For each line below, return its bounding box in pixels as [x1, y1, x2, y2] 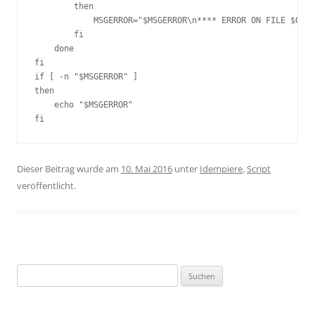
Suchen [16, 266, 47, 278]
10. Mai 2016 [121, 162, 172, 175]
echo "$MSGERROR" [34, 100, 133, 110]
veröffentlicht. [17, 179, 76, 192]
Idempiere [200, 162, 243, 175]
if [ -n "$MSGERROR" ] [34, 72, 138, 82]
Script [247, 162, 271, 175]
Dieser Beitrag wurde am [17, 162, 121, 175]
